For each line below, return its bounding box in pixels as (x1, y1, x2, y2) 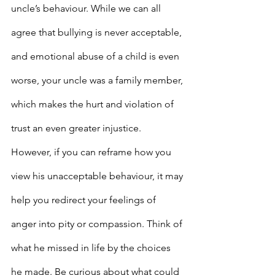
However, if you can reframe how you (11, 146, 174, 158)
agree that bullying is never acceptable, (11, 26, 184, 39)
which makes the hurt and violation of (11, 98, 176, 110)
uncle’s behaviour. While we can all (11, 2, 163, 15)
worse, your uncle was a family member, (11, 74, 185, 87)
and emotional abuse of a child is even (11, 50, 182, 63)
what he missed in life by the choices (11, 242, 173, 254)
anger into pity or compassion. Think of (11, 218, 185, 230)
